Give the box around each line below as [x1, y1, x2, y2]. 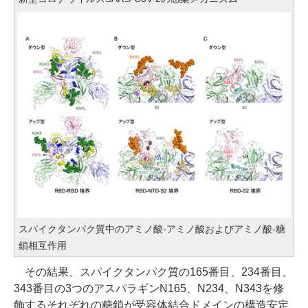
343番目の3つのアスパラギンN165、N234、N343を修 [14, 282, 284, 294]
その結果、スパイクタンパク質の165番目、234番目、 [14, 265, 293, 278]
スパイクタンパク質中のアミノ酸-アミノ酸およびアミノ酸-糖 [19, 223, 285, 234]
